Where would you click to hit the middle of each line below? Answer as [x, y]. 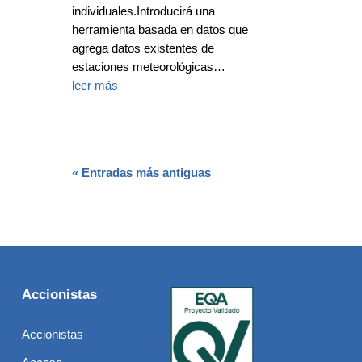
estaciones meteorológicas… [149, 66]
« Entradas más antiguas [142, 172]
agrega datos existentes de [143, 48]
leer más [95, 85]
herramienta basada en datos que [160, 29]
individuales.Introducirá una [144, 11]
